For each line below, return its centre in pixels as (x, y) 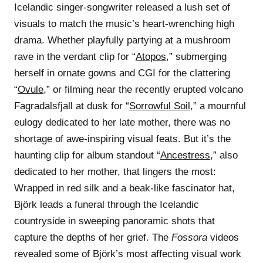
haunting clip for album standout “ (87, 155)
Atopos (151, 56)
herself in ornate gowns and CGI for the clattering (122, 73)
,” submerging (196, 56)
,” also (224, 155)
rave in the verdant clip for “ (75, 56)
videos (223, 237)
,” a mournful (218, 106)
